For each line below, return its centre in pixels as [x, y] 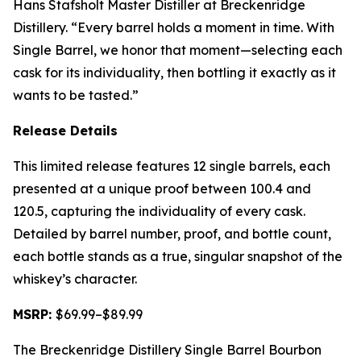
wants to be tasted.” [76, 95]
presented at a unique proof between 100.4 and [162, 189]
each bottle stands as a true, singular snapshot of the [178, 257]
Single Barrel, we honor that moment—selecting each [178, 50]
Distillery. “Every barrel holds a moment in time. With [174, 28]
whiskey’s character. [75, 279]
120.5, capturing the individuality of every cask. [159, 212]
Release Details [65, 131]
